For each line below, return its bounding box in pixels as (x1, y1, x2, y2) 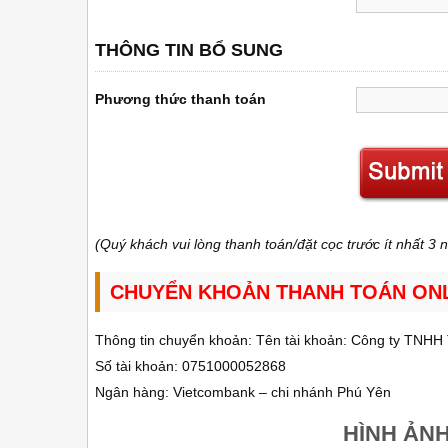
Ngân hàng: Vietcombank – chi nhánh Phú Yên (95, 384, 391, 400)
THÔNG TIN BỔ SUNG (95, 40, 283, 60)
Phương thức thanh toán (95, 91, 266, 107)
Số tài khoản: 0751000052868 (95, 358, 286, 374)
